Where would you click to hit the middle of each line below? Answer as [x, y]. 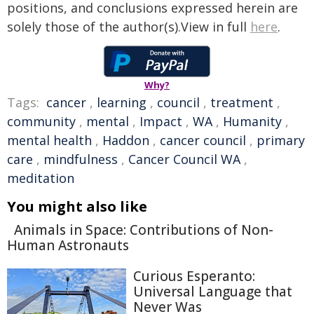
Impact [161, 121]
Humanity [252, 121]
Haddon [126, 140]
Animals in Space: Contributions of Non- [144, 230]
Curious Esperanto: [194, 276]
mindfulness [81, 159]
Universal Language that [213, 292]
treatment [242, 102]
